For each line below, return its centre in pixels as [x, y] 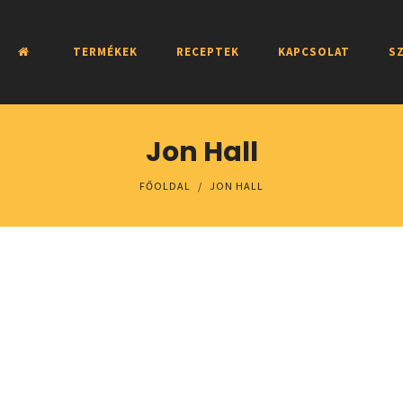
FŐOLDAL [165, 186]
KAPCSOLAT [314, 52]
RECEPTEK [208, 52]
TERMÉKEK [105, 52]
